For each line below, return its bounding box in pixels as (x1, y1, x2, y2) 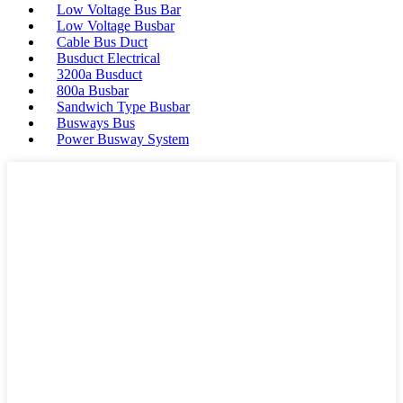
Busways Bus (57, 115, 135, 130)
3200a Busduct (57, 67, 142, 82)
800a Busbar (57, 83, 129, 98)
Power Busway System (57, 131, 189, 147)
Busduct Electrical (57, 50, 160, 66)
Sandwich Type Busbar (57, 99, 190, 114)
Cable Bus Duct (57, 34, 148, 49)
